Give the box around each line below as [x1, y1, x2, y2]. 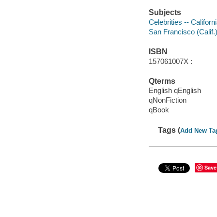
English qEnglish [148, 86, 201, 95]
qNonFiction [148, 96, 186, 105]
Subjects [148, 8, 181, 17]
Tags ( [158, 125, 181, 134]
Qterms [148, 77, 175, 85]
